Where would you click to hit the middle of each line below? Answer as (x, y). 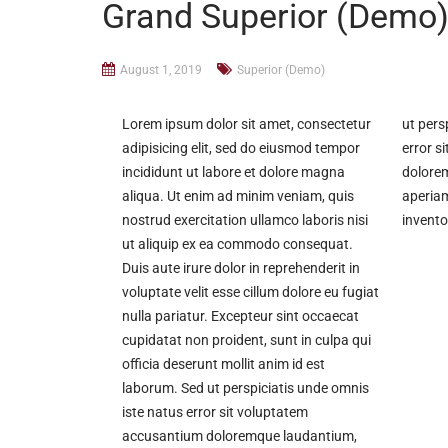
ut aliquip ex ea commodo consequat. (237, 243)
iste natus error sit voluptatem (215, 411)
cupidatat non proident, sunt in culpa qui (246, 339)
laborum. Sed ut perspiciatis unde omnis (245, 387)
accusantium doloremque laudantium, (239, 435)
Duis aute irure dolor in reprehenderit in (241, 267)
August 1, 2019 (161, 69)
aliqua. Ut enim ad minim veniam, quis (238, 195)
